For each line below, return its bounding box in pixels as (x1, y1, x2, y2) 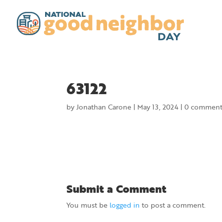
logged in (110, 200, 140, 210)
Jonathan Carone (76, 102, 132, 112)
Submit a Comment (66, 180, 167, 197)
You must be (66, 200, 110, 210)
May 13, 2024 (137, 102, 179, 112)
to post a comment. (140, 200, 206, 210)
